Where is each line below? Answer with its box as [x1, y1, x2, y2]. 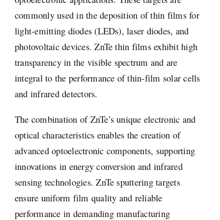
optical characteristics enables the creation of [14, 128, 181, 141]
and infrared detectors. [14, 87, 98, 100]
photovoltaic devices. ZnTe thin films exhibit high [14, 40, 197, 53]
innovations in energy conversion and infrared [14, 160, 183, 172]
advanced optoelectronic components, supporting [14, 144, 195, 157]
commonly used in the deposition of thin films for [14, 8, 199, 21]
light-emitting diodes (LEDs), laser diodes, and [14, 24, 189, 37]
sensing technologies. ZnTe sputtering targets [14, 175, 180, 188]
